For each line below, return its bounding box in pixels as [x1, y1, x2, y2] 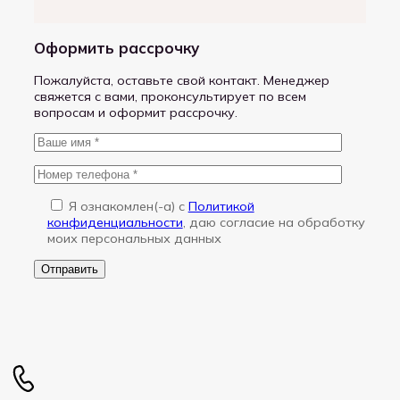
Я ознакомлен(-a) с [68, 198, 188, 215]
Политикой [187, 198, 254, 215]
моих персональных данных [46, 230, 221, 247]
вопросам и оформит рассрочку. [34, 104, 238, 121]
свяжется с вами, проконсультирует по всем [34, 88, 307, 104]
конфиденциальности [46, 214, 183, 231]
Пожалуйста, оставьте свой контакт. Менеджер [34, 72, 330, 88]
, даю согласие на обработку [182, 214, 365, 231]
